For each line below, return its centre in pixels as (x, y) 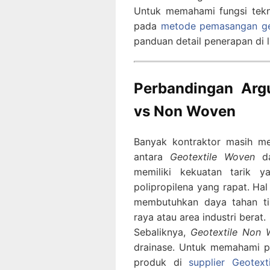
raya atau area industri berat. (200, 217)
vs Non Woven (185, 111)
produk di (161, 262)
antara (152, 157)
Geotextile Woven (212, 157)
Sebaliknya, (162, 232)
